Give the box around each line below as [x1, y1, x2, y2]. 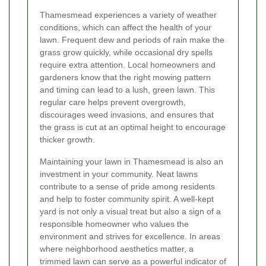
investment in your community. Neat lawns [40, 169, 198, 179]
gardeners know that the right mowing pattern [40, 72, 211, 83]
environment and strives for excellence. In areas [40, 232, 220, 242]
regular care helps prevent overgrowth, [40, 97, 186, 107]
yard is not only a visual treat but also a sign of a [40, 207, 221, 217]
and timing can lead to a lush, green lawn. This [40, 85, 215, 95]
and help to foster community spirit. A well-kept [40, 194, 214, 204]
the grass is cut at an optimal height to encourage [40, 122, 226, 132]
